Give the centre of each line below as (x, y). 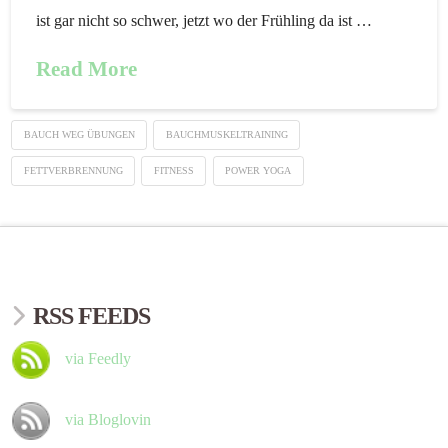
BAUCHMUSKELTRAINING (226, 135)
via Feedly (98, 358)
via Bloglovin (108, 419)
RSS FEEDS (92, 315)
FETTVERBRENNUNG (73, 171)
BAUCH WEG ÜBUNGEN (79, 135)
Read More (87, 69)
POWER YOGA (258, 171)
